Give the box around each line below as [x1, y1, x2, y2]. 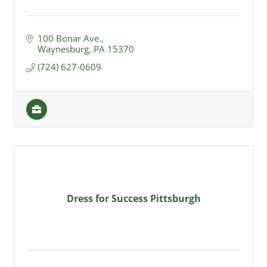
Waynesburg [37, 43, 89, 55]
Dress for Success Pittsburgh [66, 191, 201, 205]
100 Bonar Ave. [37, 32, 101, 44]
